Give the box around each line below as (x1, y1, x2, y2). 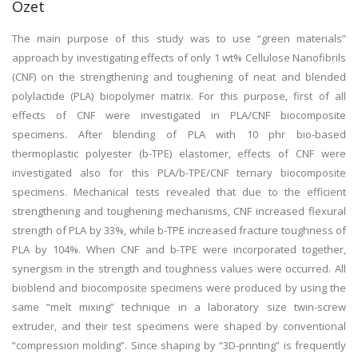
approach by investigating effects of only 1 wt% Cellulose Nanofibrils (12, 50, 346, 65)
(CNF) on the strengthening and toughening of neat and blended (12, 70, 346, 84)
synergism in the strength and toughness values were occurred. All (12, 261, 346, 276)
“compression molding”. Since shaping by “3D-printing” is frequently (12, 338, 346, 352)
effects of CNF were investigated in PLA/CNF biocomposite (12, 108, 346, 122)
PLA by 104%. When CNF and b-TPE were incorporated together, (12, 242, 346, 257)
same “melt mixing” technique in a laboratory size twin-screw (12, 300, 346, 314)
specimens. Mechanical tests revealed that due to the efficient (12, 185, 346, 199)
